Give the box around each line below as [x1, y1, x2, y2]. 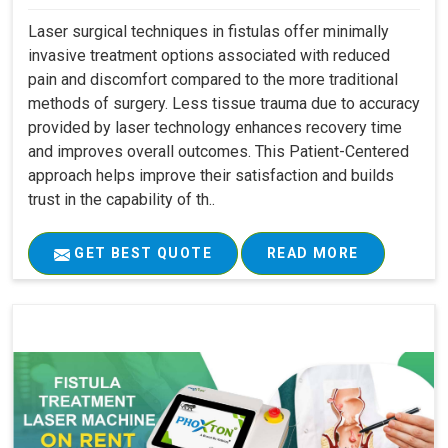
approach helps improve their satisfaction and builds [28, 166, 394, 186]
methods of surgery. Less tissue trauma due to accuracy [28, 94, 420, 114]
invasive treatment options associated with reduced [28, 46, 390, 66]
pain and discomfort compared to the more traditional [28, 70, 398, 90]
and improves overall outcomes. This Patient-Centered [28, 142, 409, 162]
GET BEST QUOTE [70, 245, 212, 262]
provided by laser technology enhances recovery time [28, 118, 402, 138]
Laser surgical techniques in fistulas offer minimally [28, 22, 389, 42]
